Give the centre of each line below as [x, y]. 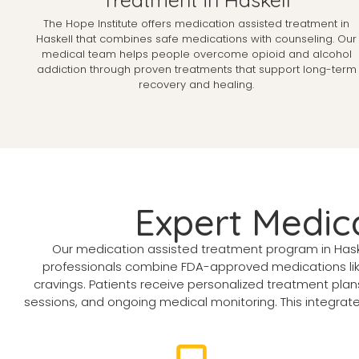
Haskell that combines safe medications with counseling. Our [197, 38]
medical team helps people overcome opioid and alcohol [196, 54]
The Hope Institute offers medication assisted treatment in [197, 23]
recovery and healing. [197, 84]
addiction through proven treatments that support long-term [196, 69]
